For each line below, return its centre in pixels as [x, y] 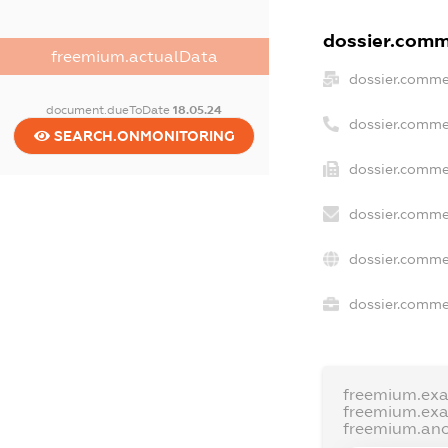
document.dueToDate [110, 110]
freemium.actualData [134, 57]
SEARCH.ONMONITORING [142, 136]
